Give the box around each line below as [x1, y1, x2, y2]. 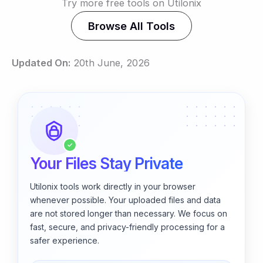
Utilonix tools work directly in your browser [30, 181, 195, 191]
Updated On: [12, 56, 70, 69]
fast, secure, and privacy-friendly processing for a [30, 221, 225, 232]
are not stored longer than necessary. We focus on [30, 208, 227, 218]
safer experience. [30, 235, 99, 245]
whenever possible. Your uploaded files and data [30, 194, 221, 205]
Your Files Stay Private [30, 154, 183, 173]
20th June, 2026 [70, 56, 150, 69]
